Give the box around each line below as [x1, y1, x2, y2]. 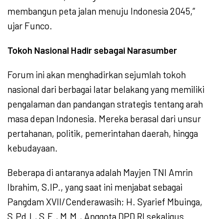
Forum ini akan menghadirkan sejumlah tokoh [7, 69, 186, 81]
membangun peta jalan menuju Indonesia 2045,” [7, 5, 195, 17]
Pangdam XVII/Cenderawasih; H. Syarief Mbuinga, [7, 196, 202, 208]
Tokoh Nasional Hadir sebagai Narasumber [7, 44, 177, 56]
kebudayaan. [7, 142, 58, 154]
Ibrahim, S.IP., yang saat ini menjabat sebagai [7, 181, 182, 193]
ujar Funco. [7, 20, 52, 32]
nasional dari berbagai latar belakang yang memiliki [7, 84, 204, 95]
